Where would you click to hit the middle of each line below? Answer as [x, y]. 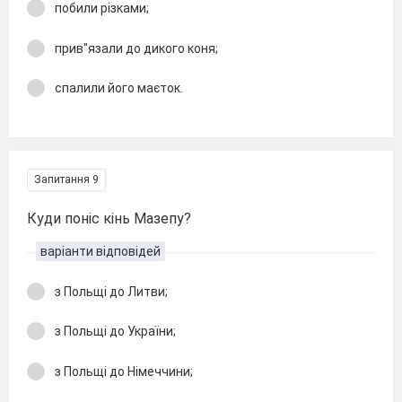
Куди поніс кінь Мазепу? [109, 218]
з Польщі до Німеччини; [124, 371]
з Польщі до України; [115, 331]
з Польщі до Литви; [111, 291]
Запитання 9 [66, 179]
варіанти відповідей [100, 251]
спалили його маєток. [119, 88]
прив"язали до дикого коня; [136, 48]
